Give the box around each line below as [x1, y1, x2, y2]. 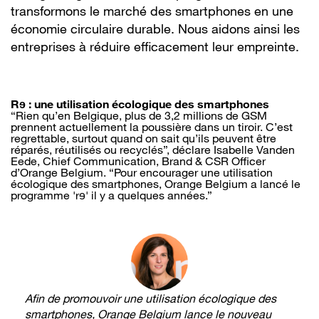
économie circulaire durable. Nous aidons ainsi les [11, 21, 300, 36]
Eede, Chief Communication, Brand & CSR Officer [11, 154, 266, 168]
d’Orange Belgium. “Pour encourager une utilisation [11, 165, 273, 179]
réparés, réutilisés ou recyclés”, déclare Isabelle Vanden [11, 142, 295, 157]
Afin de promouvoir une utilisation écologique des [25, 291, 276, 305]
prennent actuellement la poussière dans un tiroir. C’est [11, 120, 293, 134]
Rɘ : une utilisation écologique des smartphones [11, 97, 269, 111]
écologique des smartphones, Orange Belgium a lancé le [11, 177, 300, 191]
